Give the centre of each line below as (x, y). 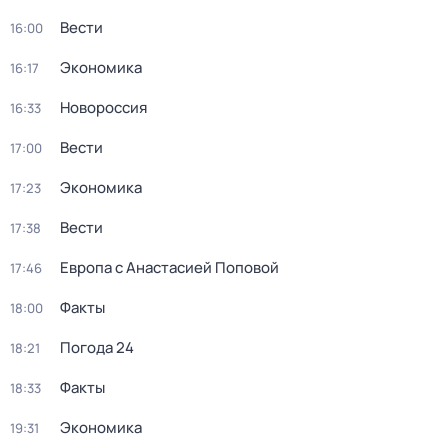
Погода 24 (97, 347)
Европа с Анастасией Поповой (169, 267)
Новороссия (103, 107)
